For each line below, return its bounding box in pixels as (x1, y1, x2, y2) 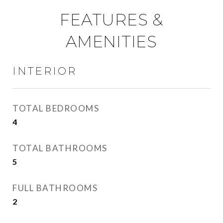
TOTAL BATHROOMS (12, 143, 108, 153)
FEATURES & (60, 10, 163, 29)
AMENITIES (66, 32, 157, 51)
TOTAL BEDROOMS (12, 103, 99, 113)
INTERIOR (12, 65, 77, 77)
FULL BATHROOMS (12, 183, 98, 193)
